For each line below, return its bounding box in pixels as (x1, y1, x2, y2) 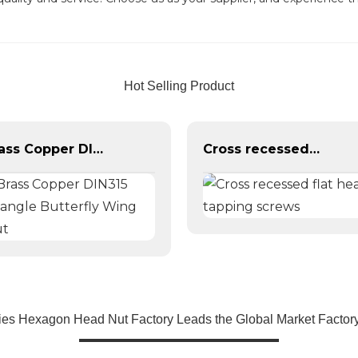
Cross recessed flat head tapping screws (309, 141, 320, 157)
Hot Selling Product (124, 79, 234, 93)
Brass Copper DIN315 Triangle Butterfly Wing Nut (93, 141, 103, 157)
